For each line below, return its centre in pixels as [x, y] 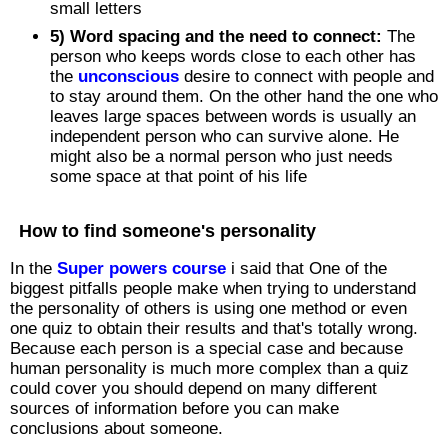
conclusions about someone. [116, 429]
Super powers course [141, 269]
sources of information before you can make [174, 409]
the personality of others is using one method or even [208, 309]
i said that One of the [306, 269]
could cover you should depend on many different [193, 389]
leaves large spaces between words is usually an [233, 117]
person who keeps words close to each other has [233, 57]
